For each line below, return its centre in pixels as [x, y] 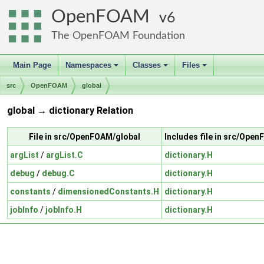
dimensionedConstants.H [108, 191]
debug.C [58, 173]
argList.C [65, 155]
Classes [147, 65]
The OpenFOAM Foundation [118, 36]
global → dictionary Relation [70, 111]
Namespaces [88, 65]
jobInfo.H [64, 209]
